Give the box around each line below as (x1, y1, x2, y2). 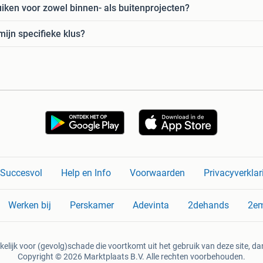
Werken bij (8, 200, 51, 211)
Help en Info (61, 167, 111, 179)
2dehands (187, 200, 229, 211)
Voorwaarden (130, 167, 185, 179)
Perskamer (69, 200, 114, 211)
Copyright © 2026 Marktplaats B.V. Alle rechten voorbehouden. (18, 252, 245, 262)
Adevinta (132, 200, 169, 211)
